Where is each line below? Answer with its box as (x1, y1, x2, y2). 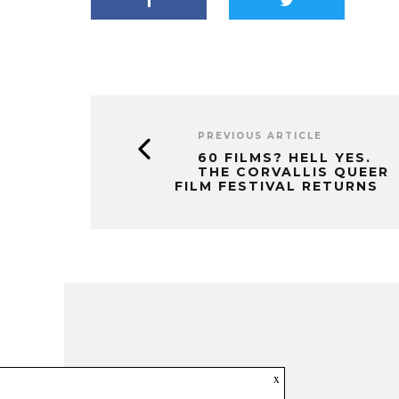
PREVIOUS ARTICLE (198, 130, 322, 142)
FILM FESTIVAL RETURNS (175, 178, 379, 194)
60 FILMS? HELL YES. (198, 150, 371, 166)
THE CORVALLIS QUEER (198, 164, 389, 180)
